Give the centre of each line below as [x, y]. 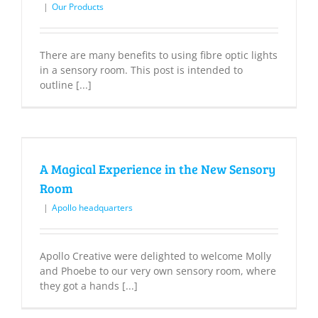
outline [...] [66, 85]
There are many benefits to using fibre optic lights [159, 55]
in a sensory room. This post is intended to [141, 70]
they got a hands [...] [89, 286]
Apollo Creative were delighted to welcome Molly [155, 256]
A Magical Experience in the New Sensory [158, 169]
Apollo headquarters [92, 208]
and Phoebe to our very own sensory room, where [158, 271]
